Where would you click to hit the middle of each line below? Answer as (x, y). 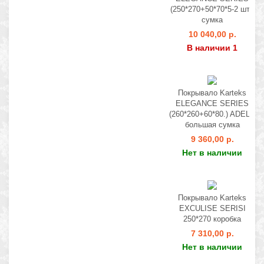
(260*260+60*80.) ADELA (212, 114)
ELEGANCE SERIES (212, 103)
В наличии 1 (212, 48)
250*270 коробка (212, 219)
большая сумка (212, 125)
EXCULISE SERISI (212, 208)
